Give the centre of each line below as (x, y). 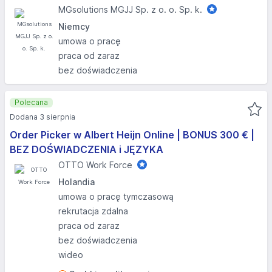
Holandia (76, 182)
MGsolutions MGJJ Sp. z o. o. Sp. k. (130, 9)
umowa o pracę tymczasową (116, 196)
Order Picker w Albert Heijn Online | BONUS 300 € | (132, 135)
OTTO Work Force (95, 165)
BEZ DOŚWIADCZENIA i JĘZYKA (87, 149)
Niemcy (74, 26)
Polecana (31, 102)
